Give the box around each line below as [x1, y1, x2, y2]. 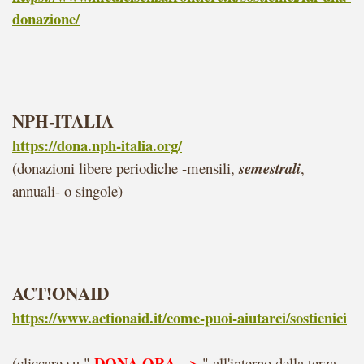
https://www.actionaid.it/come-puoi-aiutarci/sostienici [12, 306, 347, 328]
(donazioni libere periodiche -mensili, [12, 158, 235, 178]
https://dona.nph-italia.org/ [12, 134, 182, 156]
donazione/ [12, 7, 80, 29]
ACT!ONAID [12, 280, 109, 305]
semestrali [239, 158, 301, 179]
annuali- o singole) [12, 180, 123, 201]
